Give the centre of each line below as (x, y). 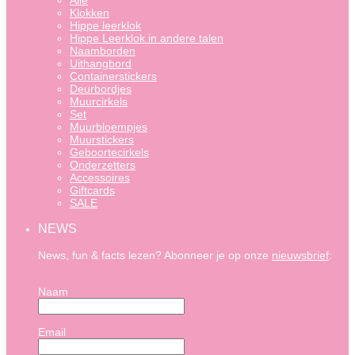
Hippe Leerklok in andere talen (147, 38)
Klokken (90, 13)
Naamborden (103, 51)
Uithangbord (101, 64)
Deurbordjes (101, 89)
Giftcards (92, 191)
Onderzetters (103, 165)
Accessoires (100, 178)
